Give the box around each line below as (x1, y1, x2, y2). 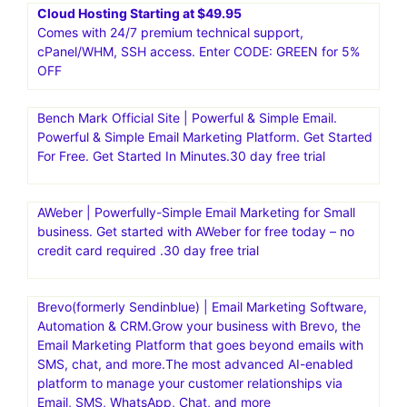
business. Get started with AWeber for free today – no (37, 223, 354, 239)
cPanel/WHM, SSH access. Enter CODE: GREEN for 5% (37, 43, 360, 59)
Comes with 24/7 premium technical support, (37, 24, 303, 40)
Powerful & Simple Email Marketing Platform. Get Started (37, 128, 372, 144)
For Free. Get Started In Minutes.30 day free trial (37, 147, 325, 164)
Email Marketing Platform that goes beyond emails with (37, 336, 363, 352)
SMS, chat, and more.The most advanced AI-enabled (37, 355, 353, 372)
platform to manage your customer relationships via (37, 374, 342, 391)
